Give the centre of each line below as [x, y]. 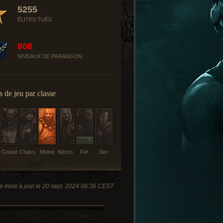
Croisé [9, 152]
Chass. [28, 152]
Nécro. [66, 152]
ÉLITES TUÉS [35, 19]
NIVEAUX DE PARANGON [50, 56]
